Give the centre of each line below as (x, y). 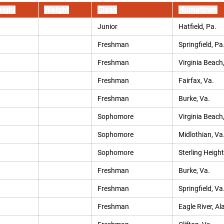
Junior (107, 26)
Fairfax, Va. (196, 80)
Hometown (198, 10)
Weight (56, 10)
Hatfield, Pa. (197, 26)
